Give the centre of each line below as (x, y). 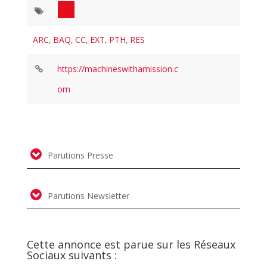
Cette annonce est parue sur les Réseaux (131, 244)
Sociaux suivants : (72, 255)
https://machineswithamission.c (117, 69)
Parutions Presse (79, 155)
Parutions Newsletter (87, 196)
